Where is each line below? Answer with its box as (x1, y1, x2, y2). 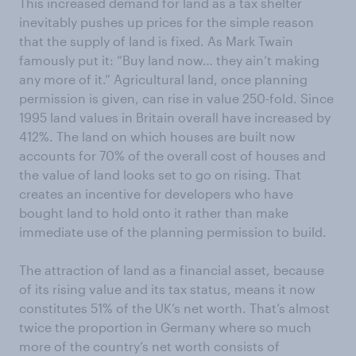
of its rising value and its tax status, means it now (19, 281, 315, 296)
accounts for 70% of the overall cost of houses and (19, 148, 326, 163)
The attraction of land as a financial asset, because (19, 262, 324, 277)
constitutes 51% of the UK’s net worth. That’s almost (19, 300, 330, 315)
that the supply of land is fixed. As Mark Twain (19, 33, 293, 48)
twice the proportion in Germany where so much (19, 319, 311, 335)
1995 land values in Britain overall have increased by (19, 110, 331, 125)
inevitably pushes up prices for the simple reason (19, 14, 314, 29)
